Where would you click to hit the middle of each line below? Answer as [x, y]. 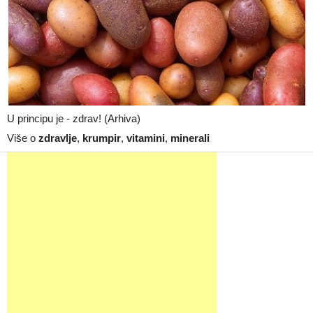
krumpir [102, 138]
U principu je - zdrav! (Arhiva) [74, 118]
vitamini [146, 138]
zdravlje [58, 138]
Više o [23, 138]
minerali [190, 138]
